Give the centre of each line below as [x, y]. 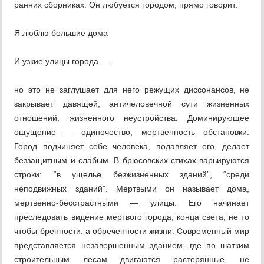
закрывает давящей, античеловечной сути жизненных [132, 104]
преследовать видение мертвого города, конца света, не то [132, 217]
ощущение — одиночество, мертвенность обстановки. [132, 132]
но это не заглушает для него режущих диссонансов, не [132, 90]
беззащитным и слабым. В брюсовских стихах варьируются [132, 161]
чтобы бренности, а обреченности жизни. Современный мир [132, 231]
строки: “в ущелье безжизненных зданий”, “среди [132, 175]
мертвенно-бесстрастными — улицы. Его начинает [132, 203]
